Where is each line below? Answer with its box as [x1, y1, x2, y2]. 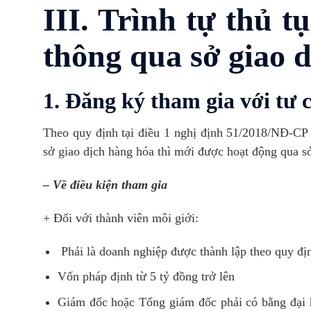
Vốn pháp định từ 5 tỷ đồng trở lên [57, 269, 235, 284]
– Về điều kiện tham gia [43, 178, 167, 192]
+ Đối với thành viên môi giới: [43, 210, 199, 225]
